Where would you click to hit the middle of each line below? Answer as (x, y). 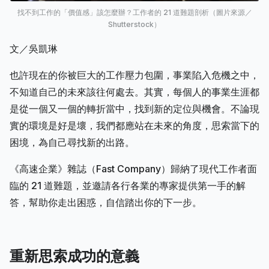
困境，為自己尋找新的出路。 (72, 142)
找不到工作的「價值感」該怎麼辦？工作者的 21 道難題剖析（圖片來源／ (134, 12)
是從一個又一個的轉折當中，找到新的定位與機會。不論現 (134, 108)
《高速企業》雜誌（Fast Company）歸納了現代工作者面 (133, 168)
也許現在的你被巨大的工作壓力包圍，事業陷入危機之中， (134, 75)
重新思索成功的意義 (74, 256)
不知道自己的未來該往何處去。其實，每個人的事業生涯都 (134, 92)
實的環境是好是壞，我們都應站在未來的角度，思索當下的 (134, 125)
